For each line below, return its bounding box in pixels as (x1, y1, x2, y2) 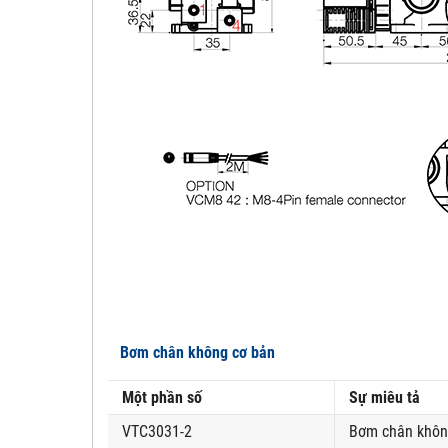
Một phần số (122, 388, 202, 408)
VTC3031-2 (122, 422, 192, 442)
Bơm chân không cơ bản (108, 343, 275, 363)
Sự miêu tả (349, 388, 420, 408)
